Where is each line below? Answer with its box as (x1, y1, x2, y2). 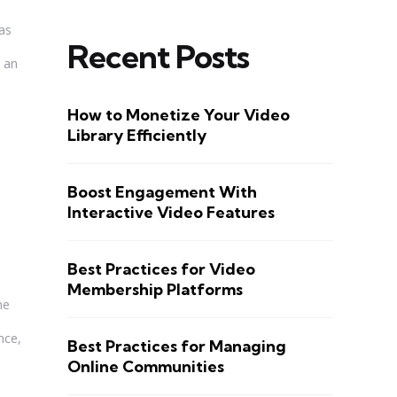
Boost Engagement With (67, 181, 257, 202)
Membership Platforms (67, 278, 243, 300)
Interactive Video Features (67, 201, 275, 222)
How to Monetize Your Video (67, 104, 290, 125)
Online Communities (67, 355, 224, 377)
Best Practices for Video (67, 258, 255, 279)
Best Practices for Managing (67, 335, 286, 356)
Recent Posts (67, 35, 249, 76)
